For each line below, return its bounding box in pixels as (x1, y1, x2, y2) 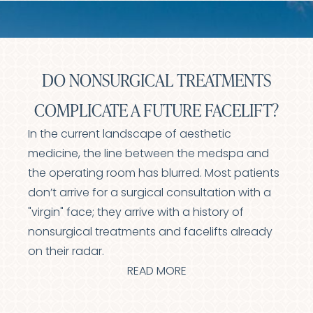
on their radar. (28, 247, 105, 258)
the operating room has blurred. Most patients (28, 168, 280, 180)
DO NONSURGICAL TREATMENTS (42, 68, 272, 92)
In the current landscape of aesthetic (28, 129, 232, 140)
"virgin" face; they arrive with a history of (28, 208, 245, 219)
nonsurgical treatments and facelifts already (28, 227, 273, 238)
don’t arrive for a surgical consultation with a (28, 188, 272, 199)
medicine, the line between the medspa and (28, 149, 270, 160)
